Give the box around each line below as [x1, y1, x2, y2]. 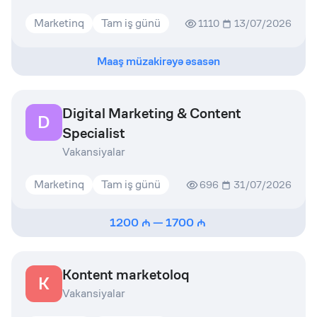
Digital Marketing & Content [62, 105, 241, 122]
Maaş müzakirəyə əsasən [97, 54, 220, 69]
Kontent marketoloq [62, 266, 190, 284]
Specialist [62, 125, 125, 142]
